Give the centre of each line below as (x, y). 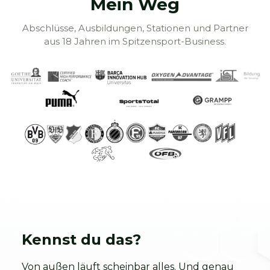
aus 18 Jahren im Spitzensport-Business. (135, 42)
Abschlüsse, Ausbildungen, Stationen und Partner (135, 28)
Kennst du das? (81, 239)
